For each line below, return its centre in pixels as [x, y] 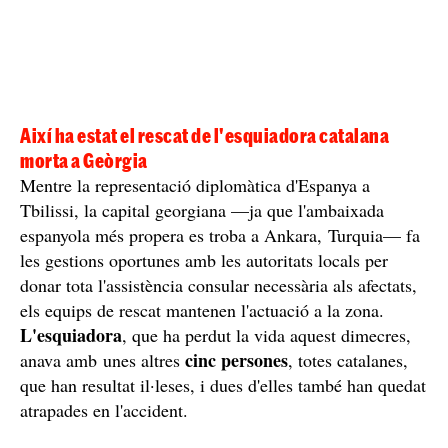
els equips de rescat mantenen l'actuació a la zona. [202, 309]
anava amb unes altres [102, 359]
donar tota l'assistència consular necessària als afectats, [218, 284]
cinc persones [236, 359]
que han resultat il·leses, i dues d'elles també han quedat [223, 384]
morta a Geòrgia [84, 160]
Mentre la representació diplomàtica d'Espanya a [195, 184]
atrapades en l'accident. [104, 409]
